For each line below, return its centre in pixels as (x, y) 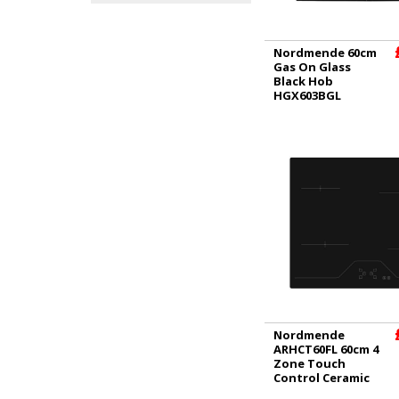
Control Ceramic (322, 377)
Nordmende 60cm (325, 53)
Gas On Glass (312, 67)
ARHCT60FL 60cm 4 (326, 349)
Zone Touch (309, 363)
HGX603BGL (307, 95)
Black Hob (303, 81)
